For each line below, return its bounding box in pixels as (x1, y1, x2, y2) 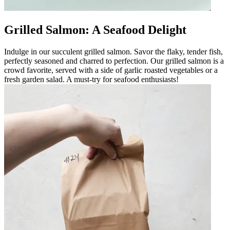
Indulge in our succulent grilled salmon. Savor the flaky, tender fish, (4, 47, 223, 56)
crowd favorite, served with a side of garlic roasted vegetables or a (4, 65, 218, 74)
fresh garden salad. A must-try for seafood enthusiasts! (4, 74, 179, 84)
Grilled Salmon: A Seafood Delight (4, 23, 186, 36)
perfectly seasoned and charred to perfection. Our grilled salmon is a (4, 56, 224, 65)
